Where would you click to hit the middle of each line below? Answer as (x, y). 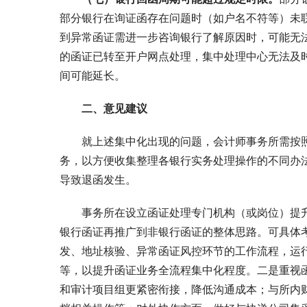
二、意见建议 (114, 108)
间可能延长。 (93, 75)
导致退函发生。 (98, 179)
